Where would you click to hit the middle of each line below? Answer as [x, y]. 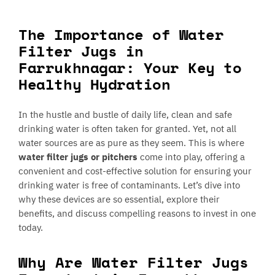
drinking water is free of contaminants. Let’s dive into [130, 185]
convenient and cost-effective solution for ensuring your [135, 171]
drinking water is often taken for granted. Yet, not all [128, 129]
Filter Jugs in [81, 51]
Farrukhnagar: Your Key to [130, 68]
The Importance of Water [121, 35]
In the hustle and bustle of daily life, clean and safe [126, 115]
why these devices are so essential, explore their [119, 199]
